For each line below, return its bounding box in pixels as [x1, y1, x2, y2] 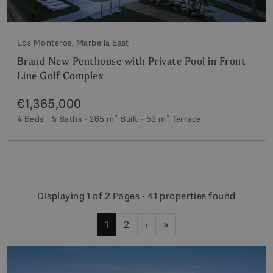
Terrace [172, 113, 201, 124]
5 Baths [51, 113, 82, 124]
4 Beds [17, 113, 44, 124]
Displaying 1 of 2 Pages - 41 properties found [37, 189, 236, 202]
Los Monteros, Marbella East [17, 37, 129, 48]
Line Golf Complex [17, 69, 104, 82]
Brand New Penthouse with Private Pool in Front [17, 54, 246, 68]
